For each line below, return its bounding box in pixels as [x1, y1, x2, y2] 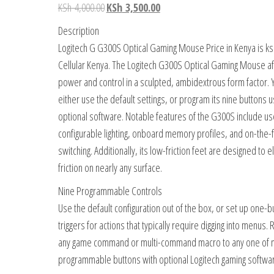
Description [57, 23, 99, 38]
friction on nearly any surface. [57, 160, 162, 175]
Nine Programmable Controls [57, 183, 162, 198]
